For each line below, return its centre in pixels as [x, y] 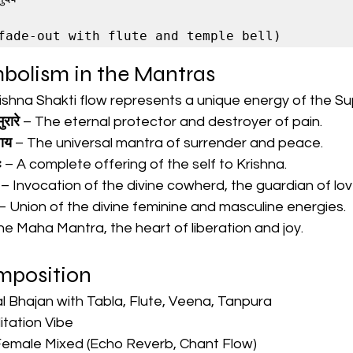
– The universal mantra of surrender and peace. [167, 143]
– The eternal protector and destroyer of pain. [171, 122]
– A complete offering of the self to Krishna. [144, 165]
